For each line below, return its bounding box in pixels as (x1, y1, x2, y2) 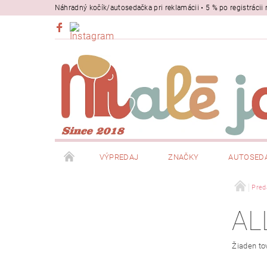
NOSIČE (149, 183, 176, 193)
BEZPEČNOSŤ (69, 183, 119, 193)
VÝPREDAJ (99, 152, 139, 162)
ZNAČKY (168, 152, 199, 162)
